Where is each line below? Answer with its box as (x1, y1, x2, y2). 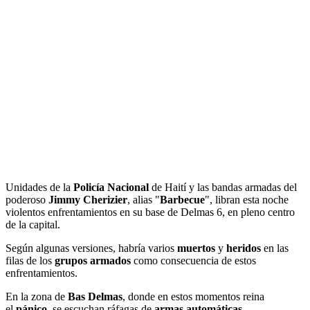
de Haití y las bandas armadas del (149, 181, 297, 193)
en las (261, 241, 289, 254)
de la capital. (6, 218, 60, 230)
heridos (226, 241, 261, 254)
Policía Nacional (73, 181, 149, 193)
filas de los (6, 254, 55, 266)
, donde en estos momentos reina (122, 290, 264, 302)
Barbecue (160, 193, 205, 206)
